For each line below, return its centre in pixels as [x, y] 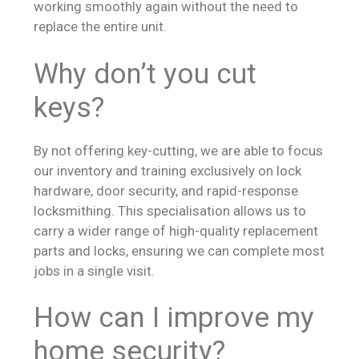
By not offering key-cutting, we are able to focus [178, 150]
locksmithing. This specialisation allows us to [170, 210]
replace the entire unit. [100, 26]
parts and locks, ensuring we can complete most [179, 250]
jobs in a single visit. [94, 270]
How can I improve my [174, 318]
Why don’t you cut [145, 74]
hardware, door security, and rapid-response [166, 190]
